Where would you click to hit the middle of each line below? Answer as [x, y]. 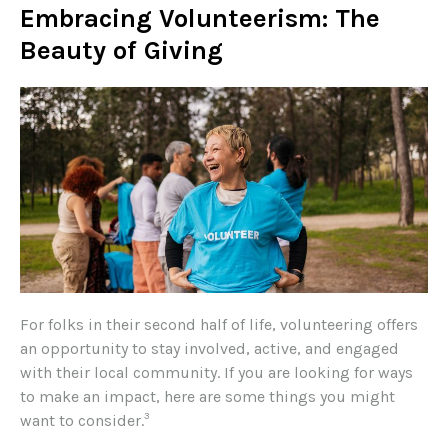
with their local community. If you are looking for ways [216, 373]
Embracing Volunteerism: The [200, 19]
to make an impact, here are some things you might [207, 397]
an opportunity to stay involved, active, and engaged [209, 349]
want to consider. [82, 421]
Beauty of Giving [121, 51]
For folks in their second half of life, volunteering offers [219, 325]
